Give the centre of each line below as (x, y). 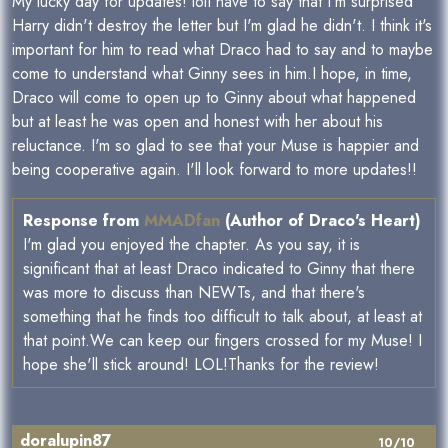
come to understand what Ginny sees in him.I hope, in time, (212, 74)
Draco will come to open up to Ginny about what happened (214, 98)
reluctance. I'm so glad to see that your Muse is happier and (215, 146)
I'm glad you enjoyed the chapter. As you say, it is (191, 245)
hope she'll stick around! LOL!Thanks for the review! (201, 365)
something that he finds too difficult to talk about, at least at (222, 317)
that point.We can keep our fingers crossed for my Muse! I (222, 341)
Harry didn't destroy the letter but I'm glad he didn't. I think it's (222, 26)
